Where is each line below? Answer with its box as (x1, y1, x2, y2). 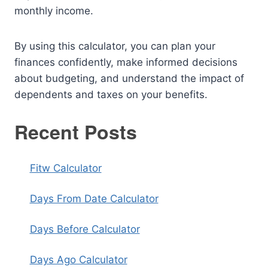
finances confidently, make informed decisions (14, 56, 237, 68)
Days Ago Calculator (29, 254, 127, 266)
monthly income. (14, 5, 93, 17)
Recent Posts (14, 118, 137, 145)
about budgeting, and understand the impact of (14, 72, 244, 84)
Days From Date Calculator (29, 193, 159, 205)
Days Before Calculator (29, 223, 140, 235)
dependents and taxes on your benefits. (14, 89, 208, 100)
